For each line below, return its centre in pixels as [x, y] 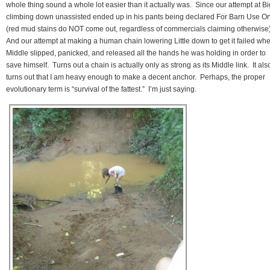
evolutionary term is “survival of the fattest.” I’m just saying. [101, 89]
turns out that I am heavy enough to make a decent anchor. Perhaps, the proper [136, 77]
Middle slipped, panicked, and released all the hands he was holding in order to [136, 53]
